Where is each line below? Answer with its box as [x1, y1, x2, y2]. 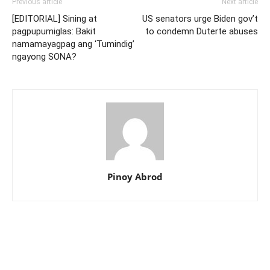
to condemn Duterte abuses [145, 26, 258, 37]
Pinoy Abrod [107, 171, 163, 183]
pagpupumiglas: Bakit [12, 26, 96, 37]
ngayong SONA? [12, 51, 77, 63]
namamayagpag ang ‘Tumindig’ [12, 39, 134, 50]
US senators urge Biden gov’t [142, 13, 258, 25]
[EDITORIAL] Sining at [12, 13, 97, 25]
